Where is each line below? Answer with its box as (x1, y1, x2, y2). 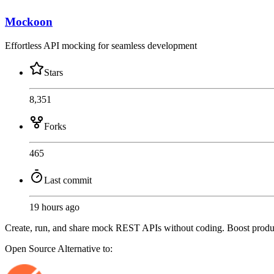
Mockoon (5, 15, 53, 29)
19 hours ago (29, 202, 80, 213)
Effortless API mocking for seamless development (5, 40, 197, 51)
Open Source (5, 243, 57, 254)
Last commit (44, 175, 92, 186)
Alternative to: (57, 243, 113, 254)
